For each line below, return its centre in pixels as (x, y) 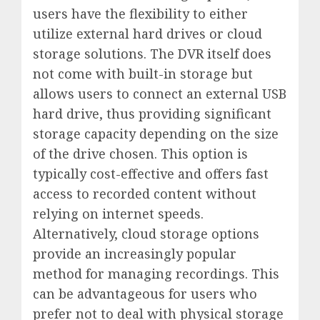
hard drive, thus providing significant (152, 114)
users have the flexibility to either (140, 14)
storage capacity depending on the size (156, 134)
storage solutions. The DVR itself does (152, 54)
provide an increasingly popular (135, 254)
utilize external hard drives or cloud (147, 34)
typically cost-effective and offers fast (151, 174)
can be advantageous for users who (145, 294)
